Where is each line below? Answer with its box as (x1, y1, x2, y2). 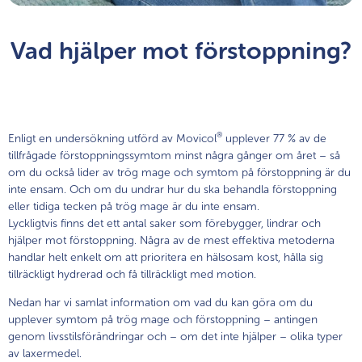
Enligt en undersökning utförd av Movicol (8, 131, 217, 145)
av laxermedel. (8, 346, 82, 360)
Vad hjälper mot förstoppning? (11, 36, 351, 66)
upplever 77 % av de (222, 131, 326, 145)
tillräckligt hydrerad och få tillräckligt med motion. (8, 267, 256, 281)
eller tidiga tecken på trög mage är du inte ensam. (8, 199, 259, 213)
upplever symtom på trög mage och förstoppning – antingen (8, 312, 318, 326)
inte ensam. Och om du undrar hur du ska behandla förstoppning (8, 182, 337, 196)
